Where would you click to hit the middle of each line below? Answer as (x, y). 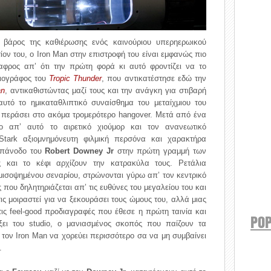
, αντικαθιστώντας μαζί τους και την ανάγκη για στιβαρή (106, 90)
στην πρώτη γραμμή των (160, 151)
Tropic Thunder (76, 78)
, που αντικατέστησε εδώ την (154, 78)
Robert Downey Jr (79, 151)
